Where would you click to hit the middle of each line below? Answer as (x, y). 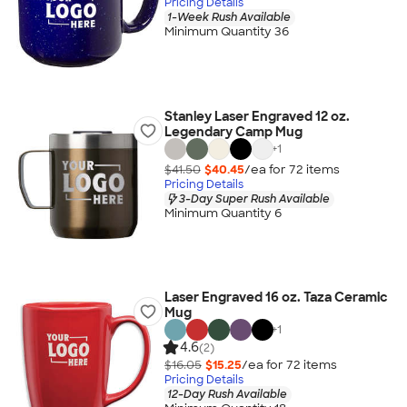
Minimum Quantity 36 (226, 32)
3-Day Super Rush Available (254, 199)
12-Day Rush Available (227, 394)
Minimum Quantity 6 (223, 213)
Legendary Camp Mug (233, 132)
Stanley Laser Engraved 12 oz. (257, 116)
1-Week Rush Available (228, 17)
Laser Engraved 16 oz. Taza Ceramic (276, 297)
